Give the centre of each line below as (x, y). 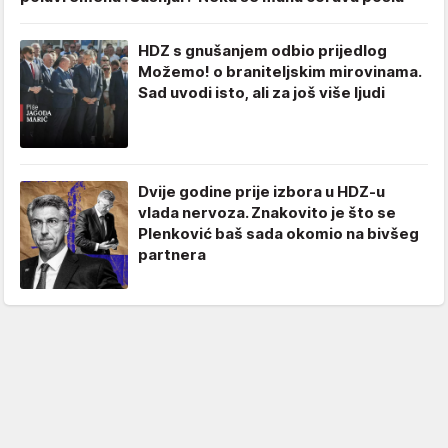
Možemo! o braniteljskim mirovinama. (279, 72)
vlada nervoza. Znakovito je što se (267, 213)
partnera (172, 255)
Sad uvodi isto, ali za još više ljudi (261, 93)
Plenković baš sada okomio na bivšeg (278, 234)
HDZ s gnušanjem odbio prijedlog (262, 51)
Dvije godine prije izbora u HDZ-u (261, 192)
